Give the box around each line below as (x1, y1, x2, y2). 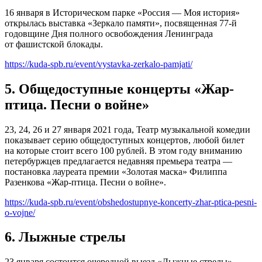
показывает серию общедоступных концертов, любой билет (5, 135, 244, 145)
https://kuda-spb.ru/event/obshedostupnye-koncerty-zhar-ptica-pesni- (5, 196, 257, 207)
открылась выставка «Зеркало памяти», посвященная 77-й (5, 18, 237, 28)
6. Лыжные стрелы (5, 229, 126, 245)
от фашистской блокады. (5, 39, 103, 49)
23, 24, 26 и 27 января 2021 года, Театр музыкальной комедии (5, 124, 250, 135)
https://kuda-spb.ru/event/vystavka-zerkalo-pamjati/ (5, 58, 192, 69)
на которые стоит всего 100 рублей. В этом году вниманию (5, 145, 242, 156)
